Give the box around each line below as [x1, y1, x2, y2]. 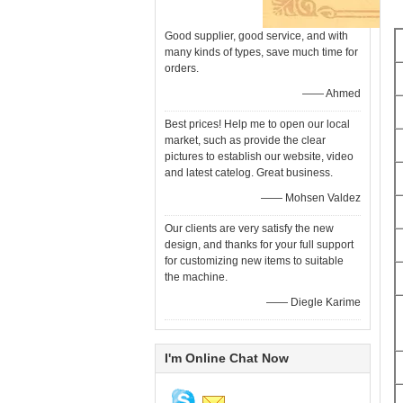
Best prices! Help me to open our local [165, 118, 350, 130]
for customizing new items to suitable [165, 255, 344, 267]
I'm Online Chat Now [165, 351, 289, 365]
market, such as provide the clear [165, 134, 326, 147]
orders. [165, 62, 199, 75]
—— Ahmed [302, 87, 361, 100]
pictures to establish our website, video [165, 150, 354, 163]
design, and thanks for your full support [165, 238, 354, 251]
